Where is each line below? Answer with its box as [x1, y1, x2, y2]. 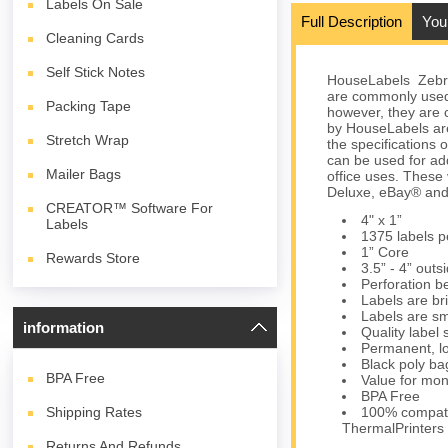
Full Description [300, 13, 402, 31]
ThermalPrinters [341, 420, 444, 437]
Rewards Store [46, 250, 141, 266]
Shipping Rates [46, 404, 143, 420]
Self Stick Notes [46, 64, 146, 80]
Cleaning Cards [46, 30, 145, 46]
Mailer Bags [46, 166, 122, 182]
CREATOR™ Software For [46, 200, 214, 216]
